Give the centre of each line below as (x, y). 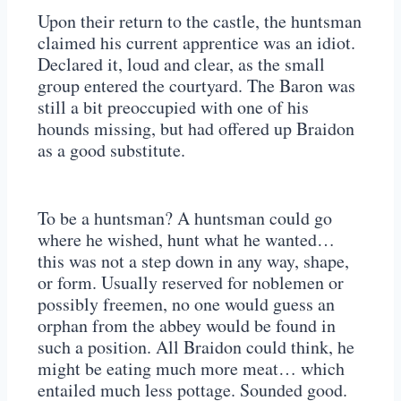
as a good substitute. (111, 150)
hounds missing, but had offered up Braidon (196, 129)
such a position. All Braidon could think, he (196, 347)
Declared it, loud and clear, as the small (181, 64)
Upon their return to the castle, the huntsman (200, 21)
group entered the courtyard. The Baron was (196, 86)
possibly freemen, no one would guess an (186, 304)
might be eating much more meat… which (191, 369)
